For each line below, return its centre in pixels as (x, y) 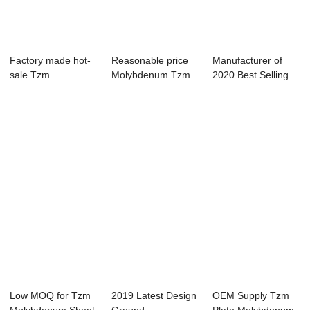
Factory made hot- (51, 61)
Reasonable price (149, 61)
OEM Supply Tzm (251, 296)
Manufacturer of (248, 61)
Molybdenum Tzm (151, 75)
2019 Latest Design (154, 296)
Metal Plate (136, 90)
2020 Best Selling (251, 75)
